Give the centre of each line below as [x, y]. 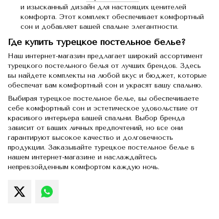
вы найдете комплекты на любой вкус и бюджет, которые [107, 76]
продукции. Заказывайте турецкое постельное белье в [101, 148]
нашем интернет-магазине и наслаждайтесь [82, 157]
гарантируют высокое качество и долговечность [90, 138]
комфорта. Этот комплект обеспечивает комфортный [112, 17]
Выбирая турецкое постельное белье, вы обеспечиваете [103, 99]
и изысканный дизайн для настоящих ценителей [103, 7]
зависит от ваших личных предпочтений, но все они [95, 128]
